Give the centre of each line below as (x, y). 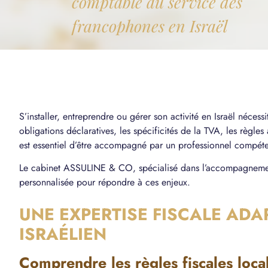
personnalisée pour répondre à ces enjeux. (105, 182)
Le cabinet (41, 168)
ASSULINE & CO (98, 168)
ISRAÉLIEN (63, 234)
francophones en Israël (150, 26)
